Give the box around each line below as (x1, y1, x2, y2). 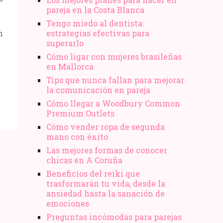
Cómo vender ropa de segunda (46, 121, 165, 132)
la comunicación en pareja (46, 84, 150, 95)
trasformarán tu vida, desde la (46, 178, 165, 189)
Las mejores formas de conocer (46, 144, 167, 155)
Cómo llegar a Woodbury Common (46, 98, 180, 109)
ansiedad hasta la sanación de (46, 188, 165, 199)
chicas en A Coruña (46, 154, 122, 165)
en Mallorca (46, 61, 94, 72)
